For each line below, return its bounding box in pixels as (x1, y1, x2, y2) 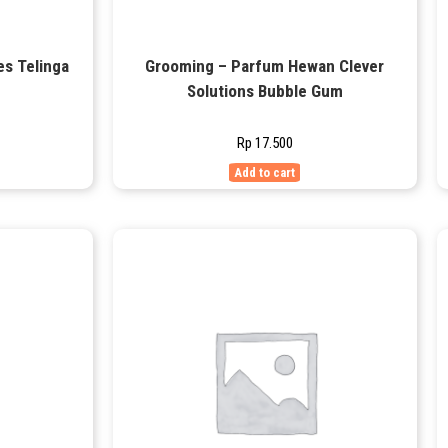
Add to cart (234, 164, 296, 180)
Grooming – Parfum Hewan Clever (145, 55, 385, 76)
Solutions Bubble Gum (186, 80, 343, 101)
